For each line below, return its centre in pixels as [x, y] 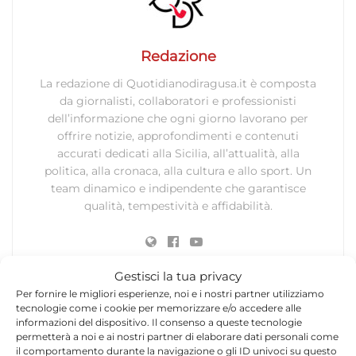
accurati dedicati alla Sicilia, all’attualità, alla [178, 153]
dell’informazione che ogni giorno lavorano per [178, 118]
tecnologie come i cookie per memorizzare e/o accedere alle [159, 308]
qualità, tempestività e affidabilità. [178, 205]
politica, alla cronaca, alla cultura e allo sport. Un [178, 170]
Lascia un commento [109, 339]
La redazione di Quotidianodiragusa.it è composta [178, 83]
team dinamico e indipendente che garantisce [178, 188]
